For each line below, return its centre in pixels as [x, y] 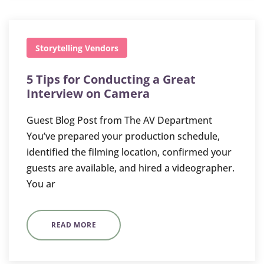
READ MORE [74, 225]
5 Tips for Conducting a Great [111, 79]
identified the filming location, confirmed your [129, 152]
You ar [41, 184]
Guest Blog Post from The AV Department [119, 120]
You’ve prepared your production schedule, [123, 136]
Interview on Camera [88, 93]
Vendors [102, 48]
